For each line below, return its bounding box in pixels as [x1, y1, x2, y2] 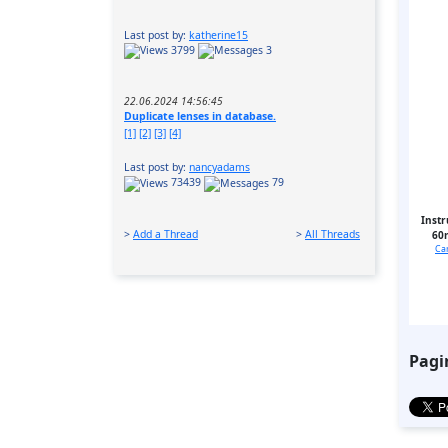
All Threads [305, 226, 360, 241]
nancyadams [189, 160, 250, 175]
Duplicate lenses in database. [124, 109, 276, 124]
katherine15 [189, 28, 248, 43]
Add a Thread [133, 226, 198, 241]
